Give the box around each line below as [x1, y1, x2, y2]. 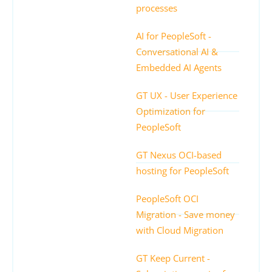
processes [136, 1, 177, 14]
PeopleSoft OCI [136, 192, 199, 205]
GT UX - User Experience [136, 89, 237, 101]
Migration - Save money [136, 208, 235, 220]
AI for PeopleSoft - [136, 29, 211, 42]
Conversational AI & [136, 45, 218, 58]
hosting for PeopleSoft [136, 164, 229, 177]
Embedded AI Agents [136, 61, 222, 73]
